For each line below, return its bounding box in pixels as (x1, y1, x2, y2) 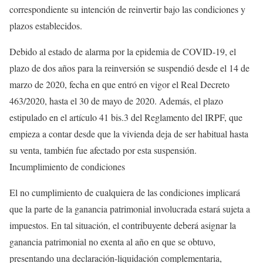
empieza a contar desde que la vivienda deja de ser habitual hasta (9, 127, 248, 140)
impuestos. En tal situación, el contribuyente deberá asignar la (9, 219, 236, 231)
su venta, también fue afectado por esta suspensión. (9, 144, 197, 156)
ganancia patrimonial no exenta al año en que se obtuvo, (9, 235, 215, 248)
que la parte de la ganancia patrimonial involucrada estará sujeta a (9, 203, 250, 215)
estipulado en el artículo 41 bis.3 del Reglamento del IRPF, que (9, 111, 242, 123)
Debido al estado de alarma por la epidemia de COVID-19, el (9, 45, 236, 58)
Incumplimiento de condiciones (9, 160, 125, 173)
